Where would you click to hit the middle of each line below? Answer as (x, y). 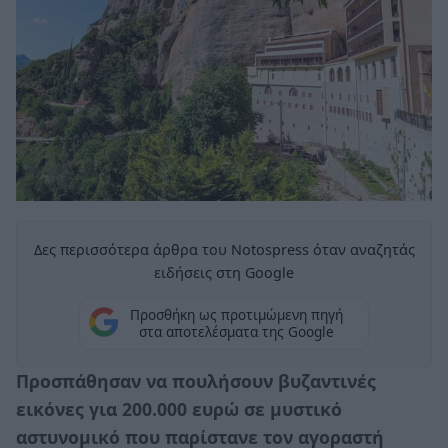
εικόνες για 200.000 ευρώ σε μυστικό (179, 408)
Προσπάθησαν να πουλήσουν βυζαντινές (196, 380)
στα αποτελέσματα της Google (236, 332)
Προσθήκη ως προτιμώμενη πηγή (236, 315)
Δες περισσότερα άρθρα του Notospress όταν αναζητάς (224, 249)
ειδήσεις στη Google (224, 272)
